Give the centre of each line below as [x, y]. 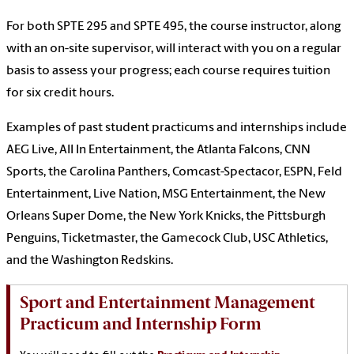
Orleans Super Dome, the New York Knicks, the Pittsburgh [166, 217]
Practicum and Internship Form [141, 324]
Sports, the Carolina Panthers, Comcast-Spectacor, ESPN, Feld [174, 173]
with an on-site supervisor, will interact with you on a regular [174, 49]
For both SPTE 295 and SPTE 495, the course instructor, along [173, 27]
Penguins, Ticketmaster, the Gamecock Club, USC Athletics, [167, 239]
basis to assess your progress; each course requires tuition [168, 72]
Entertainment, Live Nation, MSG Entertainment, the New [166, 195]
